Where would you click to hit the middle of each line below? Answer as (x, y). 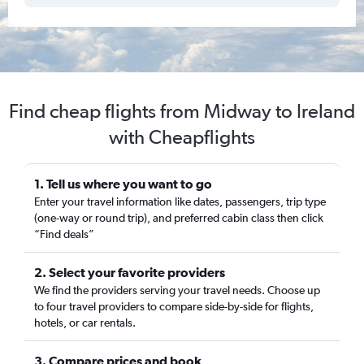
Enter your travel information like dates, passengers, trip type (180, 201)
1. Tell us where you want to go (123, 184)
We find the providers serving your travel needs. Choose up (177, 290)
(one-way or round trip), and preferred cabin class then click (179, 218)
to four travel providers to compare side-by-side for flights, (174, 306)
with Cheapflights (182, 137)
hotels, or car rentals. (85, 323)
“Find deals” (64, 234)
